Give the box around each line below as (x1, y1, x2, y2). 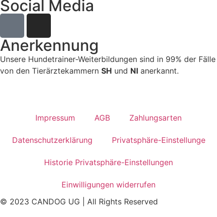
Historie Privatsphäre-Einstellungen (44, 157, 173, 168)
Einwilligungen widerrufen (62, 180, 155, 190)
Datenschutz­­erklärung (12, 135, 93, 145)
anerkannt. (138, 65, 179, 76)
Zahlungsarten (129, 113, 182, 123)
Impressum (35, 113, 75, 123)
